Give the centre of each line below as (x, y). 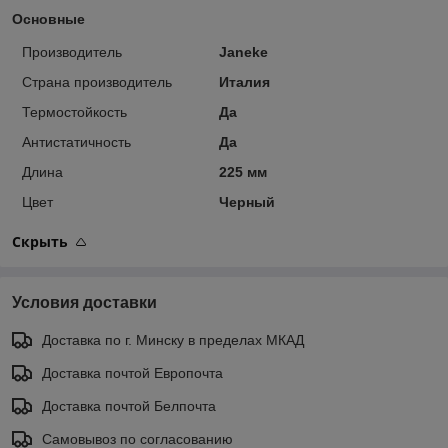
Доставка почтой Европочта (132, 372)
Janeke (243, 51)
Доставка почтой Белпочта (129, 405)
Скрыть (40, 241)
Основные (48, 18)
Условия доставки (84, 302)
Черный (246, 201)
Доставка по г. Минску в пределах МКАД (173, 339)
